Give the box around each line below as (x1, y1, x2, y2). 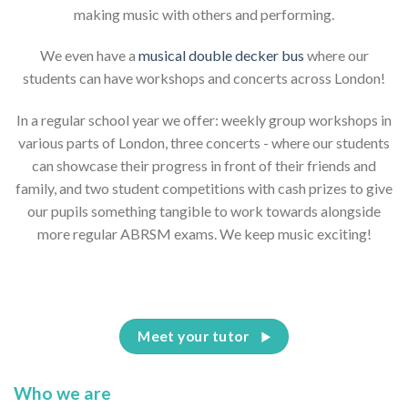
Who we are (14, 382, 111, 403)
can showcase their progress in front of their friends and (32, 157, 376, 175)
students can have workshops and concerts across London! (23, 69, 385, 87)
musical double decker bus (138, 46, 304, 65)
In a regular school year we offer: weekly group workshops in (16, 111, 392, 129)
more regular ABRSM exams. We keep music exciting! (36, 225, 372, 243)
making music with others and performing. (74, 5, 334, 23)
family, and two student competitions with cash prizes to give (15, 179, 393, 198)
